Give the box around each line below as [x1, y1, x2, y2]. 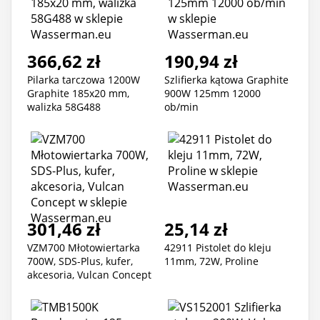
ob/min [164, 100, 199, 114]
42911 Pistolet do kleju [164, 241, 271, 255]
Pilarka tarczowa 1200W [27, 73, 140, 87]
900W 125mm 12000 [164, 86, 261, 101]
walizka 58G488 [27, 100, 101, 114]
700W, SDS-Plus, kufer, [27, 254, 133, 269]
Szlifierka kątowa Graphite [164, 73, 289, 87]
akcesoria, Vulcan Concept [27, 268, 151, 282]
